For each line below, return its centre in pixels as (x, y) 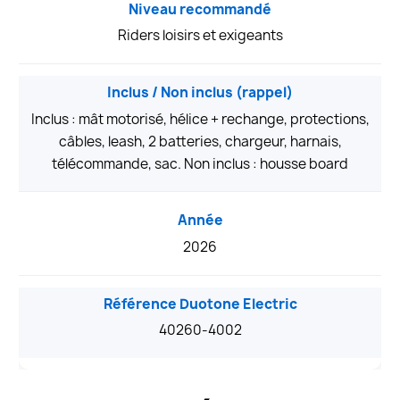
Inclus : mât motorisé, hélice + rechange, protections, (200, 119)
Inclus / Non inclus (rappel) (200, 92)
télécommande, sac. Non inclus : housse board (200, 163)
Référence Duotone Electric (200, 304)
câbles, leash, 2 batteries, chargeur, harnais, (200, 141)
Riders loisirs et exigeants (200, 36)
